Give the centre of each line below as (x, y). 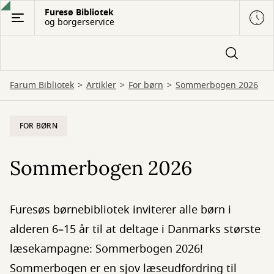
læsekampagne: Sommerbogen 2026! (106, 249)
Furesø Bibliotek (79, 13)
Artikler (101, 85)
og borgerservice (80, 22)
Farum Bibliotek (42, 85)
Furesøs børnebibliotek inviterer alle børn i (120, 210)
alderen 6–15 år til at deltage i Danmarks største (135, 229)
